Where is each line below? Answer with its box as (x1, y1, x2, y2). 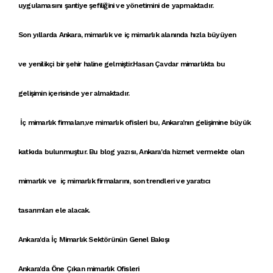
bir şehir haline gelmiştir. (54, 60, 133, 68)
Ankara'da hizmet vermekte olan (139, 147, 246, 156)
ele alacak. (53, 206, 92, 214)
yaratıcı (186, 177, 211, 185)
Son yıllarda (18, 30, 59, 39)
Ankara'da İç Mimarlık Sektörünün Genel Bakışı (18, 235, 169, 244)
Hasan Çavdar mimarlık (133, 60, 208, 68)
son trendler (132, 177, 174, 185)
